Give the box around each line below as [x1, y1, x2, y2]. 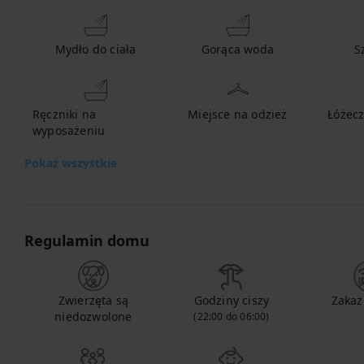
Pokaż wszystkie [24, 155, 117, 171]
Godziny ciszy [193, 292, 270, 308]
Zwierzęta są [58, 292, 129, 308]
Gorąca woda [201, 41, 275, 57]
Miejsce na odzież [188, 106, 288, 122]
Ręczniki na [32, 106, 97, 122]
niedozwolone [54, 309, 132, 324]
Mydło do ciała [54, 41, 136, 57]
